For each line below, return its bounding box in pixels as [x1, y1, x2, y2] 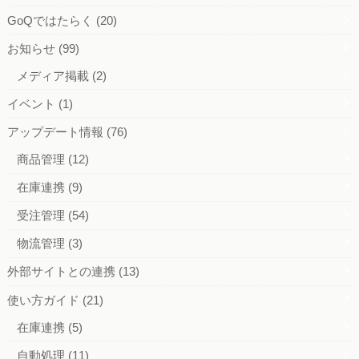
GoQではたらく [6, 13, 96, 27]
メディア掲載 [17, 68, 93, 83]
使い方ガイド [6, 292, 83, 307]
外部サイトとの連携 [6, 264, 119, 279]
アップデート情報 [6, 125, 107, 139]
